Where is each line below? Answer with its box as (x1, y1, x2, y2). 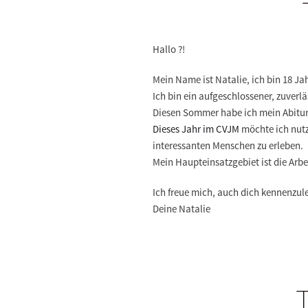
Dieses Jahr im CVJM (153, 122, 239, 135)
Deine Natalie (153, 202, 210, 215)
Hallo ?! (153, 43, 185, 56)
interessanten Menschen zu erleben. (153, 139, 303, 152)
